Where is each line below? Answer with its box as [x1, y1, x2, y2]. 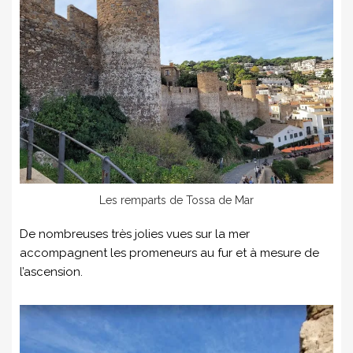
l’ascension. [20, 265, 83, 280]
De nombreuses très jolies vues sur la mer [20, 227, 250, 242]
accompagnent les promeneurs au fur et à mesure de [20, 246, 319, 261]
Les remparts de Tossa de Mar [99, 194, 254, 207]
